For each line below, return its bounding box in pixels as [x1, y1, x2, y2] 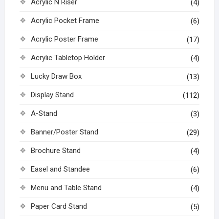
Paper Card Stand [30, 201, 87, 211]
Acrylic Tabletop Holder [30, 53, 105, 62]
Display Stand [30, 90, 74, 99]
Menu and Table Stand [30, 183, 102, 192]
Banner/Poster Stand [30, 127, 98, 136]
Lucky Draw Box [30, 71, 82, 81]
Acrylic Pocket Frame [30, 16, 99, 25]
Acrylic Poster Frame [30, 34, 98, 44]
